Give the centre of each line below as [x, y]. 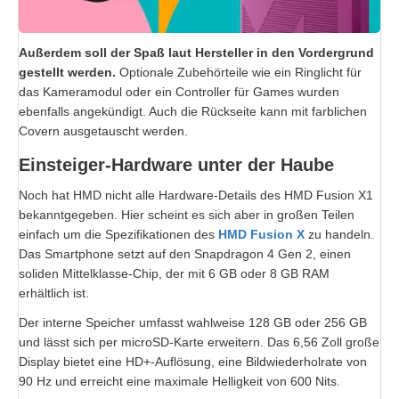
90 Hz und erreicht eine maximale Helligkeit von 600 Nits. [179, 381]
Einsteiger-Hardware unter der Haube [176, 164]
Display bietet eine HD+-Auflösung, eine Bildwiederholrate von [193, 361]
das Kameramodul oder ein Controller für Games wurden [179, 91]
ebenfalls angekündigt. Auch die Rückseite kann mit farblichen [193, 111]
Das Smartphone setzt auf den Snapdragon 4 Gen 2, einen [185, 253]
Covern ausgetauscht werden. [103, 130]
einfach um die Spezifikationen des [118, 234]
